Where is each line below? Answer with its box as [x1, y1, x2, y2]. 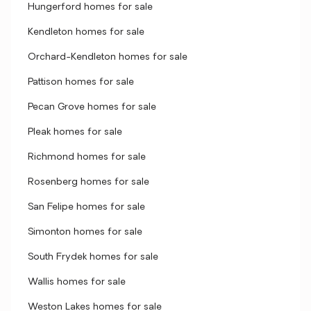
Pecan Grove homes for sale [28, 102, 156, 112]
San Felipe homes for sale [28, 202, 145, 212]
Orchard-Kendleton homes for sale [28, 52, 187, 62]
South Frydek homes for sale [28, 252, 158, 262]
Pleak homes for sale [28, 127, 122, 137]
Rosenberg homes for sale [28, 177, 149, 187]
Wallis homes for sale [28, 277, 126, 287]
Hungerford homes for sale [28, 2, 153, 12]
